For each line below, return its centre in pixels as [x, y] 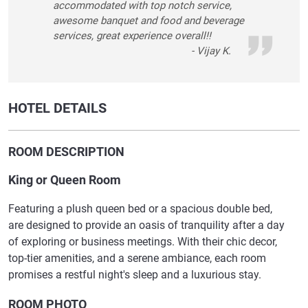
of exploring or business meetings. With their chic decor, [143, 242]
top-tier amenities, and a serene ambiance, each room [137, 258]
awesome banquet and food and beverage [148, 21]
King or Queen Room [65, 180]
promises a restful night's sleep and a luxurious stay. [135, 275]
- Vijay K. [211, 51]
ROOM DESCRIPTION [66, 152]
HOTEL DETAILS [57, 108]
